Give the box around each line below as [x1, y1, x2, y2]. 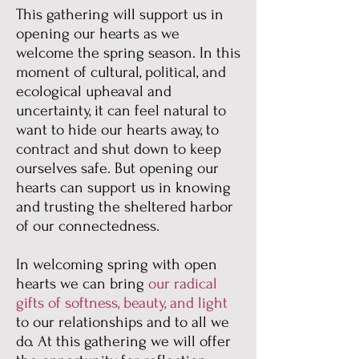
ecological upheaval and [16, 83, 171, 100]
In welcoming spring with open [16, 256, 217, 273]
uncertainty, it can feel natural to [16, 102, 226, 119]
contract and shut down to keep [16, 140, 221, 158]
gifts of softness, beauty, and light [16, 294, 228, 312]
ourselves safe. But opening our [16, 159, 219, 177]
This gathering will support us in [16, 6, 224, 23]
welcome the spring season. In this [16, 44, 240, 62]
